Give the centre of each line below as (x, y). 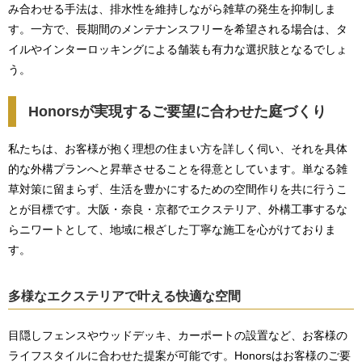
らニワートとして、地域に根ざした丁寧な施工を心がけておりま (172, 229)
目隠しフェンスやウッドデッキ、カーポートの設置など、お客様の (178, 335)
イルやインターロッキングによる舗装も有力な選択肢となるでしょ (178, 49)
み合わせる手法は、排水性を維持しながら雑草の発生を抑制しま (172, 9)
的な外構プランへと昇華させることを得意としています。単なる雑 (178, 169)
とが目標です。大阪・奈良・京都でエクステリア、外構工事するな (178, 209)
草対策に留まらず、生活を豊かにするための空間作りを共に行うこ (178, 189)
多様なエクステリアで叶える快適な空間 (124, 296)
